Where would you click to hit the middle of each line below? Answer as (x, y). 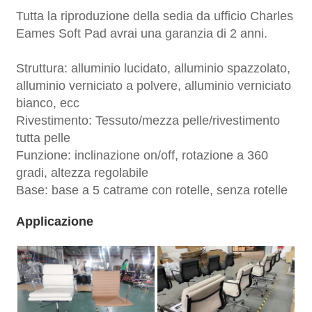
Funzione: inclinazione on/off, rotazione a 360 (142, 155)
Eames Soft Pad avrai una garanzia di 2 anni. (142, 33)
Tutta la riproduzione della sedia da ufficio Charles (155, 16)
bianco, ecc (48, 103)
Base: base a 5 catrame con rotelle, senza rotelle (152, 190)
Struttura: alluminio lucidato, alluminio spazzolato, (154, 68)
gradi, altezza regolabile (83, 172)
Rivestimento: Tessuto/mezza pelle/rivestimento (148, 120)
